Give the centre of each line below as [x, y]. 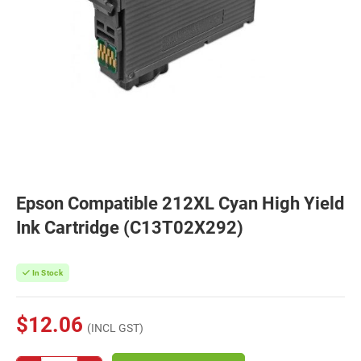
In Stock [46, 273]
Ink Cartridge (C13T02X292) [130, 228]
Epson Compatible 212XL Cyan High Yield [180, 203]
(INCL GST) [115, 328]
